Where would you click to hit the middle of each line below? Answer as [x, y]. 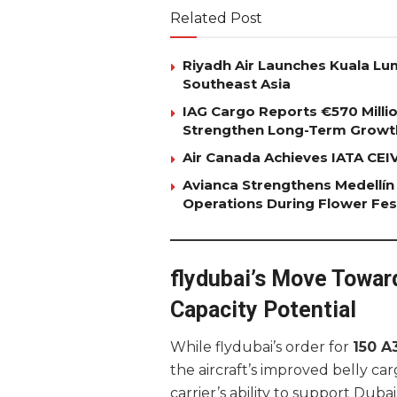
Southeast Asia [237, 83]
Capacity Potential [263, 309]
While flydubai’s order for [261, 347]
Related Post [216, 18]
